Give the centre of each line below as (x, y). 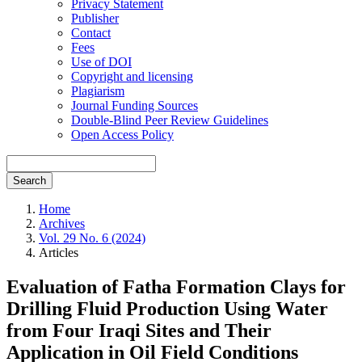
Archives (62, 223)
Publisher (95, 18)
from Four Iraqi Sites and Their (139, 330)
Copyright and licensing (132, 76)
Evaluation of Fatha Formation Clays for (176, 286)
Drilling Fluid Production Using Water (167, 308)
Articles (59, 252)
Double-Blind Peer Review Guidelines (170, 120)
